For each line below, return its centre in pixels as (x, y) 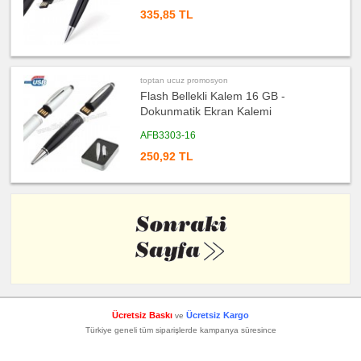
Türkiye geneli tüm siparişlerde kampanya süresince (180, 330)
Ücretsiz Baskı (142, 315)
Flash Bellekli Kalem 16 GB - (213, 96)
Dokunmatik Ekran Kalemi (206, 112)
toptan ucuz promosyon (185, 81)
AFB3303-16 (168, 136)
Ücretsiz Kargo (218, 315)
